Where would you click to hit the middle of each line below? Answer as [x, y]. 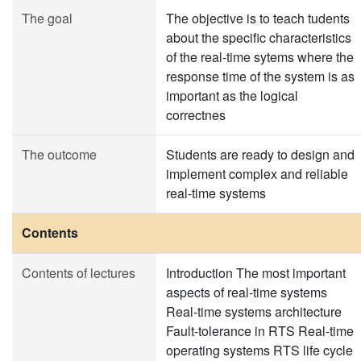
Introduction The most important [256, 273]
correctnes [196, 115]
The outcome [59, 154]
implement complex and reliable [257, 174]
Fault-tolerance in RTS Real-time [260, 331]
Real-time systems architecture [254, 311]
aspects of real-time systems [247, 292]
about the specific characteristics [259, 37]
